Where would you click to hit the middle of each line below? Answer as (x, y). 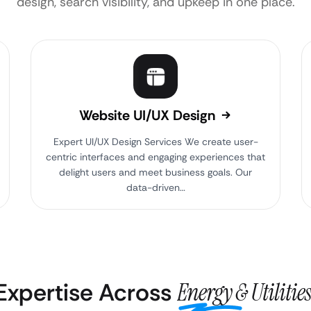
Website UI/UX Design (149, 115)
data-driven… (155, 187)
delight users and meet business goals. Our (155, 172)
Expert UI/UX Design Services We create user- (155, 142)
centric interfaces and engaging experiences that (155, 157)
